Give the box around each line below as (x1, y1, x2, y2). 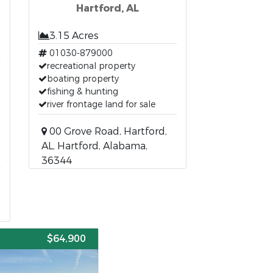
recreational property (47, 60, 136, 72)
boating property (47, 73, 119, 85)
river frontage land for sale (47, 99, 156, 110)
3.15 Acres (49, 29, 99, 42)
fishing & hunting (47, 86, 119, 97)
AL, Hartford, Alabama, (41, 140, 148, 152)
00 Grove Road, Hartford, (47, 125, 168, 138)
